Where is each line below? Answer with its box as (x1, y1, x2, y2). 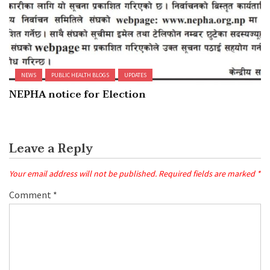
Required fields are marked (159, 168, 257, 180)
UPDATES (124, 71, 146, 80)
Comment (9, 189, 53, 201)
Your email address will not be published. (9, 168, 157, 180)
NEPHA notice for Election (9, 86, 146, 104)
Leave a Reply (9, 139, 93, 160)
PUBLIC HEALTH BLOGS (51, 71, 109, 80)
